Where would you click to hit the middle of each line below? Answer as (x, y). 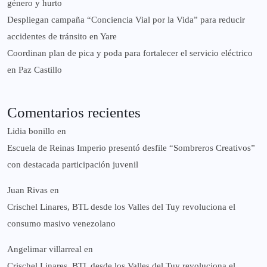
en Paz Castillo (35, 70)
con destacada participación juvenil (73, 165)
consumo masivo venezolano (61, 224)
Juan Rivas (27, 190)
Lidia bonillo (31, 131)
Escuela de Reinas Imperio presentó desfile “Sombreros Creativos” (131, 148)
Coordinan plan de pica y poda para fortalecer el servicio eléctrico (130, 53)
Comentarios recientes (74, 113)
